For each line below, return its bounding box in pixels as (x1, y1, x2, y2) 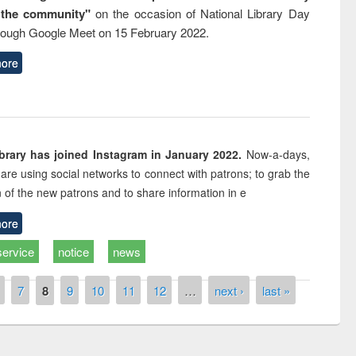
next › (214, 281, 244, 299)
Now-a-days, (246, 145, 310, 162)
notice (58, 242, 90, 260)
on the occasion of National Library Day (90, 4, 310, 21)
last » (261, 281, 290, 299)
